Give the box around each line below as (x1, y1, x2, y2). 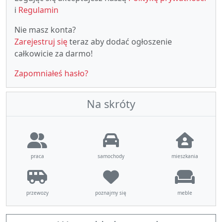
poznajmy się (95, 189, 127, 196)
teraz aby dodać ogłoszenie (67, 36, 172, 47)
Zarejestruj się (14, 36, 67, 47)
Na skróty (87, 97, 135, 111)
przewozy (26, 189, 49, 196)
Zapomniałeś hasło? (14, 68, 88, 79)
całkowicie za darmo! (14, 48, 93, 59)
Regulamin (18, 4, 58, 15)
